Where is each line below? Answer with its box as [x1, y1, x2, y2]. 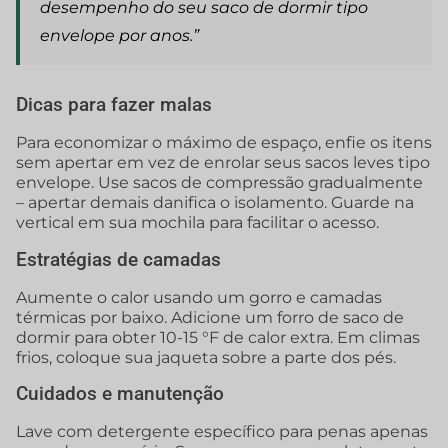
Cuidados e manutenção [16, 382, 224, 406]
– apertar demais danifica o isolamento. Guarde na [16, 193, 414, 213]
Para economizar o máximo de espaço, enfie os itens [16, 133, 432, 153]
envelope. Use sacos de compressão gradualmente [16, 173, 423, 193]
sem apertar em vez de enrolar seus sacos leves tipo [16, 153, 430, 173]
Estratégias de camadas [16, 247, 221, 271]
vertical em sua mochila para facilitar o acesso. [16, 213, 379, 233]
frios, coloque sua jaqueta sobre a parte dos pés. [16, 347, 396, 367]
